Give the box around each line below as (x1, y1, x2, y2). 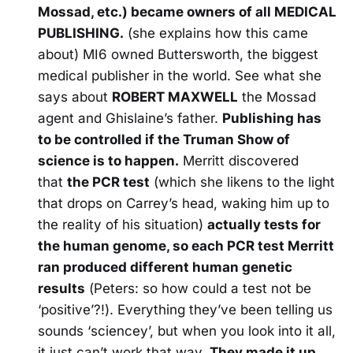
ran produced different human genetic (38, 259, 292, 276)
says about (38, 89, 112, 106)
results (38, 281, 85, 297)
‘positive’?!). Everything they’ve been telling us (38, 302, 333, 318)
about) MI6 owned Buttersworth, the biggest (38, 46, 318, 63)
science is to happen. (38, 153, 179, 169)
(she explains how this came (124, 25, 308, 42)
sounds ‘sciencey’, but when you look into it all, (38, 323, 336, 340)
